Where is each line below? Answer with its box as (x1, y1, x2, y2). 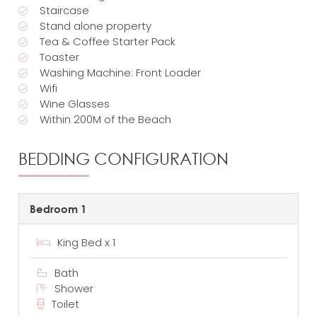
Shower (54, 280, 94, 296)
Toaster (40, 50, 80, 65)
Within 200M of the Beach (40, 112, 172, 127)
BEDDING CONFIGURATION (18, 149, 229, 169)
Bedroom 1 (30, 202, 87, 215)
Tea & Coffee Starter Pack (40, 34, 176, 50)
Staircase (40, 3, 90, 18)
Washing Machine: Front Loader (40, 65, 202, 81)
